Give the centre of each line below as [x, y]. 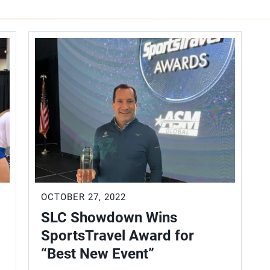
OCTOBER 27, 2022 [84, 197]
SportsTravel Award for [118, 236]
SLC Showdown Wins [109, 218]
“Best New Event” [98, 254]
